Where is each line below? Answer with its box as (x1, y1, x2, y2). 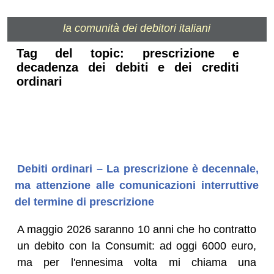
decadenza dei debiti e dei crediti (16, 61, 240, 75)
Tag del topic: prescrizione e (16, 46, 240, 61)
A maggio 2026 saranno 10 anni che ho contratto (17, 223, 257, 235)
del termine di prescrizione (14, 195, 154, 208)
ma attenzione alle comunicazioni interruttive (14, 179, 259, 191)
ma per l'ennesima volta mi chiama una (17, 256, 257, 268)
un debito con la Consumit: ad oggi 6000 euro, (17, 239, 257, 252)
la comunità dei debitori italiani (63, 22, 211, 34)
